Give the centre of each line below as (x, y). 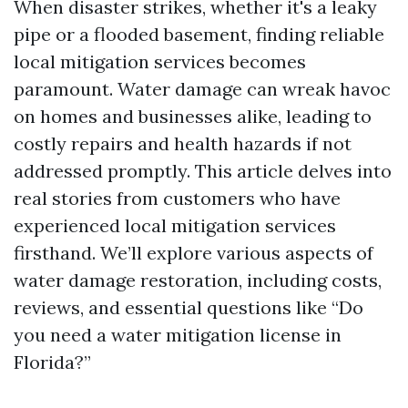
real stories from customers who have (177, 198)
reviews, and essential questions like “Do (189, 307)
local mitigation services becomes (160, 61)
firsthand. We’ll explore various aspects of (194, 253)
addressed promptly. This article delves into (203, 171)
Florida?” (52, 362)
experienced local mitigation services (175, 225)
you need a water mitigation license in (178, 335)
